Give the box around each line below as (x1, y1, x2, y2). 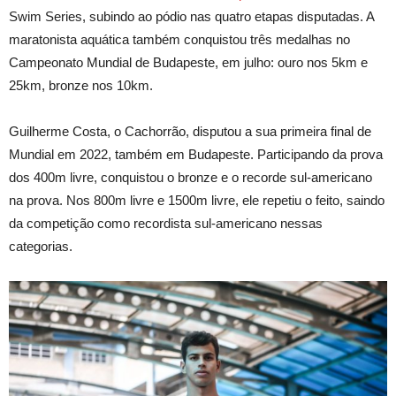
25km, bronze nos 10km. (9, 78, 153, 94)
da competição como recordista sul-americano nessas (9, 216, 323, 232)
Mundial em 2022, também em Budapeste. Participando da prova (9, 147, 383, 163)
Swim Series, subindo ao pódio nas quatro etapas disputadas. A (9, 9, 374, 25)
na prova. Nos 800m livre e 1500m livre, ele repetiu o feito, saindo (9, 193, 385, 209)
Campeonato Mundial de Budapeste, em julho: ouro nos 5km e (9, 55, 368, 71)
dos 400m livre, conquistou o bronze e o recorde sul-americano (9, 170, 372, 186)
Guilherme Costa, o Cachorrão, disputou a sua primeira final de (9, 124, 371, 140)
